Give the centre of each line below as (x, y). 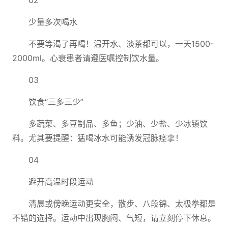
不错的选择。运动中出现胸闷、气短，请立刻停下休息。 (114, 218)
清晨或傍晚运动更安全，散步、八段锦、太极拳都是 (122, 204)
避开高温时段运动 (61, 182)
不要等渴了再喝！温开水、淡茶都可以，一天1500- (121, 44)
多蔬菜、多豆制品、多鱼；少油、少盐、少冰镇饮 (118, 124)
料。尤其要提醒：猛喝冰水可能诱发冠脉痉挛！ (98, 138)
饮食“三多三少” (56, 102)
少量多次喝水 (53, 22)
